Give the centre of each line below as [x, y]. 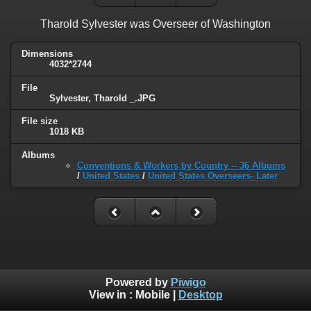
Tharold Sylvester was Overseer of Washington [155, 24]
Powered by [138, 283]
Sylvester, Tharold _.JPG [102, 98]
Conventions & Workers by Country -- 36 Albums [181, 166]
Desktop [200, 295]
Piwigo [188, 283]
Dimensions [47, 53]
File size [40, 121]
